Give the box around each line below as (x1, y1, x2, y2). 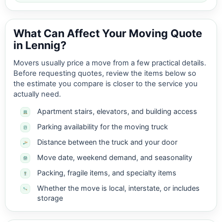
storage (37, 194, 63, 203)
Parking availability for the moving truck (37, 122, 168, 131)
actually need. (13, 90, 61, 99)
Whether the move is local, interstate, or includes (37, 184, 200, 193)
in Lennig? (13, 39, 66, 52)
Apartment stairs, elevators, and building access (37, 107, 197, 116)
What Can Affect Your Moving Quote (13, 27, 202, 40)
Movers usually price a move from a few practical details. (13, 58, 206, 68)
